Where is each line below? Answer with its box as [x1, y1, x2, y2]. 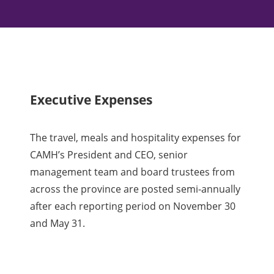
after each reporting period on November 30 [30, 199, 236, 213]
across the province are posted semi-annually [30, 182, 241, 196]
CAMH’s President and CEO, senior [30, 147, 188, 161]
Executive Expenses [30, 91, 153, 109]
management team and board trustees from [30, 165, 235, 179]
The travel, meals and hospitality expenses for [30, 130, 242, 144]
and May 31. [30, 216, 88, 230]
